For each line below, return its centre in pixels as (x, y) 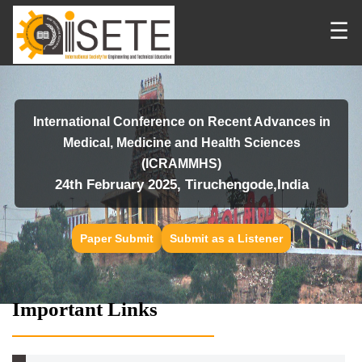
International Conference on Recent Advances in (181, 122)
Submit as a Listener (226, 238)
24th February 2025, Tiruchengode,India (181, 185)
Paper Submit (116, 238)
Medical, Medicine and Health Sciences (181, 143)
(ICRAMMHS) (181, 164)
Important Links (85, 309)
